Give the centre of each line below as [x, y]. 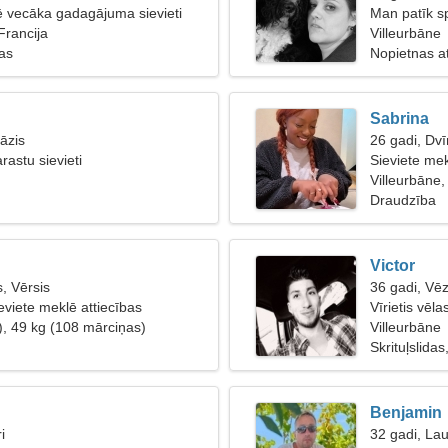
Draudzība [403, 200]
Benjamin [406, 412]
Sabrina [399, 118]
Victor [392, 265]
